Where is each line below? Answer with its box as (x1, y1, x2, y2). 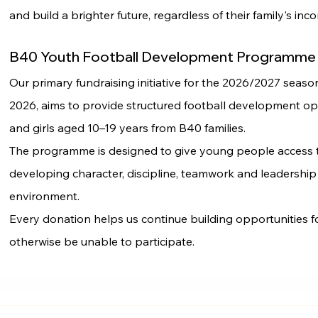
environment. (9, 189, 79, 203)
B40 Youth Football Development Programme (9, 48, 316, 65)
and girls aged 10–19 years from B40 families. (9, 121, 246, 135)
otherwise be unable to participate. (9, 234, 194, 248)
